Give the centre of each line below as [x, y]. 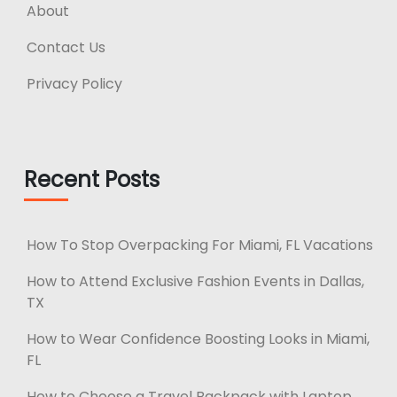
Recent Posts [92, 179]
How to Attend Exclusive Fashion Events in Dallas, [195, 281]
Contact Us [66, 47]
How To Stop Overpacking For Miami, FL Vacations [200, 245]
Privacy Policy [74, 83]
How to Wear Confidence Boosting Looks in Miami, [198, 339]
